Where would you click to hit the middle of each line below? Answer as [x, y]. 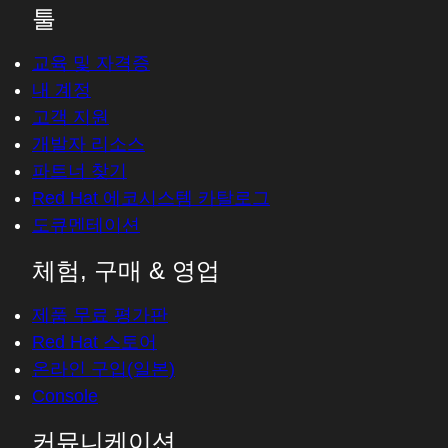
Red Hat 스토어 [94, 342]
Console [65, 396]
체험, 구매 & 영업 [126, 270]
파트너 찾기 [79, 171]
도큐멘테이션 [86, 225]
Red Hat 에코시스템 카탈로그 [151, 198]
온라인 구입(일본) [103, 369]
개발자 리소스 [88, 144]
